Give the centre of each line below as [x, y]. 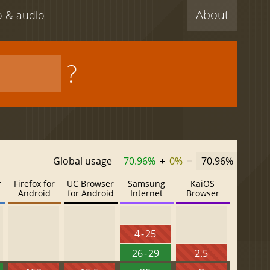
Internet [147, 193]
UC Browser [91, 184]
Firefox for [35, 184]
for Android [90, 193]
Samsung [147, 184]
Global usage [83, 161]
